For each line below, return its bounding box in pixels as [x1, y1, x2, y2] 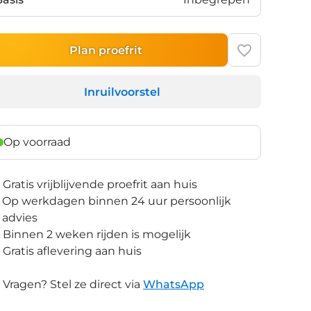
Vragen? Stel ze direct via [3, 278, 141, 291]
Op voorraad [3, 135, 72, 149]
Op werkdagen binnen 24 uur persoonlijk [2, 194, 232, 208]
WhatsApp [143, 278, 205, 291]
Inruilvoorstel [84, 85, 160, 99]
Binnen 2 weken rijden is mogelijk [3, 228, 192, 241]
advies [2, 211, 38, 224]
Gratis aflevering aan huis [3, 244, 142, 258]
